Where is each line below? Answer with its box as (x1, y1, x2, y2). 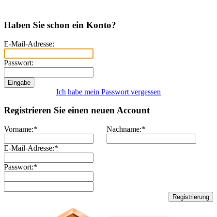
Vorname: (4, 125, 33, 134)
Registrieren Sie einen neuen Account (4, 105, 150, 116)
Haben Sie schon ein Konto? (4, 20, 116, 30)
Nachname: (106, 125, 141, 134)
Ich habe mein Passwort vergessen (56, 87, 161, 96)
